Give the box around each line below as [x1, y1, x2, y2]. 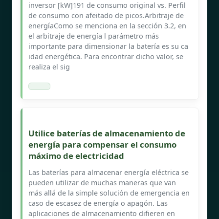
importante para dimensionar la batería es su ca [28, 41, 188, 51]
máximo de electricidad [28, 150, 124, 161]
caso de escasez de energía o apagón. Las [28, 198, 168, 208]
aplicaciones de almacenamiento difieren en [28, 208, 175, 218]
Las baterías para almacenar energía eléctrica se [28, 167, 189, 177]
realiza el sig [28, 62, 70, 71]
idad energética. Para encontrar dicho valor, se [28, 51, 183, 61]
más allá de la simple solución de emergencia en [28, 188, 190, 197]
